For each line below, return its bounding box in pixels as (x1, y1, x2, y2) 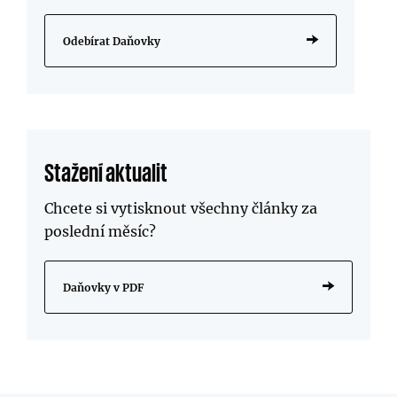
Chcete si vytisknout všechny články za (44, 198, 317, 217)
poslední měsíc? (44, 222, 156, 240)
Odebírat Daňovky (63, 34, 160, 48)
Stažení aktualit (44, 159, 167, 184)
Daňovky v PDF (63, 280, 144, 294)
